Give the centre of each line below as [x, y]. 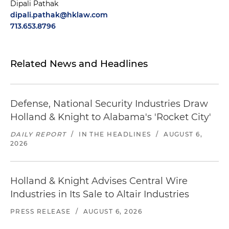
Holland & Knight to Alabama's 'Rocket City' [111, 117]
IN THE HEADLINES [115, 134]
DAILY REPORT [38, 134]
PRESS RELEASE [41, 211]
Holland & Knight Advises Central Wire [99, 181]
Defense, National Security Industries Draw [109, 104]
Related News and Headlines [79, 64]
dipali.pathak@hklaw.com [59, 15]
